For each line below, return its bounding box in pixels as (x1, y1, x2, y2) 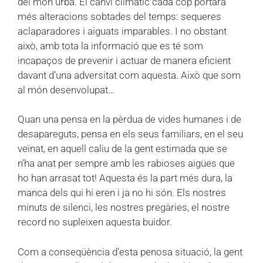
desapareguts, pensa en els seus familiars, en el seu (18, 128, 243, 140)
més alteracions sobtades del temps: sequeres (18, 10, 221, 22)
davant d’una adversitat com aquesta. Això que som (18, 69, 241, 81)
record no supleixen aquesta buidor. (18, 216, 172, 228)
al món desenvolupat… (18, 83, 114, 96)
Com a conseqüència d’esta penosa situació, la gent (18, 245, 242, 258)
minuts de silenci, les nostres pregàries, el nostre (18, 201, 230, 214)
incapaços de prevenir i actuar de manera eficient (18, 54, 231, 66)
